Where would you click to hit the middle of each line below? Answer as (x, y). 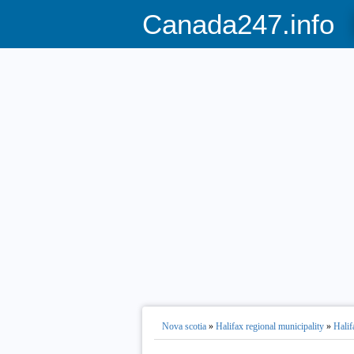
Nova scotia (184, 326)
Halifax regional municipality (269, 326)
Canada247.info (238, 24)
